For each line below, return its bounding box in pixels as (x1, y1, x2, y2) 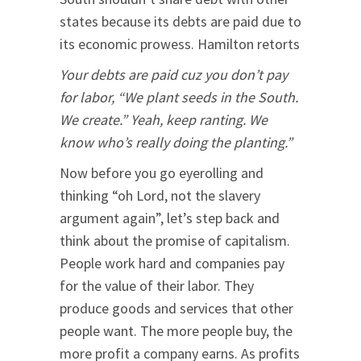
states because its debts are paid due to (60, 12, 301, 31)
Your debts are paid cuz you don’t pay (60, 65, 288, 85)
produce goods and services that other (60, 299, 293, 318)
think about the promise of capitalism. (60, 231, 290, 251)
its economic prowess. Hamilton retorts (60, 35, 300, 54)
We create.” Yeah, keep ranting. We (60, 110, 268, 130)
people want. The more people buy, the (60, 322, 293, 341)
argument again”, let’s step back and (60, 209, 280, 228)
